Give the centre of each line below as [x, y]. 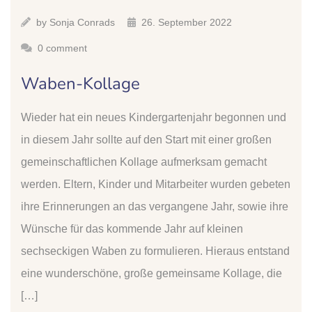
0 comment [62, 48]
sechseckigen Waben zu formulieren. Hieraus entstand [155, 251]
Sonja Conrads [82, 23]
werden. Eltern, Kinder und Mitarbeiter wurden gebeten [156, 185]
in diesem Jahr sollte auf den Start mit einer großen [146, 140]
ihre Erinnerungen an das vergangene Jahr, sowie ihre [155, 207]
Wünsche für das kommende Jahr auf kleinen [132, 229]
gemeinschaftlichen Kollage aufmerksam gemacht [144, 162]
